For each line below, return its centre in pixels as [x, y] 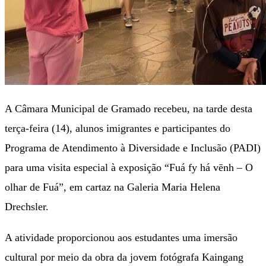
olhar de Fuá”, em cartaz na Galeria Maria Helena [113, 187]
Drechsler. [27, 206]
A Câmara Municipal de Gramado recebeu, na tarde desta [129, 108]
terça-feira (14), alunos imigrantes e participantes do [118, 128]
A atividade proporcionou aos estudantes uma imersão [121, 238]
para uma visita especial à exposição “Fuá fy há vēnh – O [129, 167]
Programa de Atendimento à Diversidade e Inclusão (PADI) [133, 148]
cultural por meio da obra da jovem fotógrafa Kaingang [124, 257]
